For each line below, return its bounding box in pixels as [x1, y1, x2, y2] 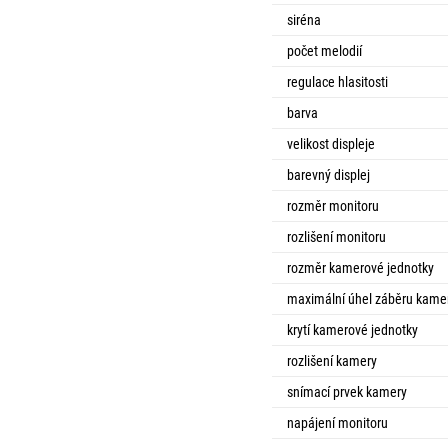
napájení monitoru [287, 415, 388, 431]
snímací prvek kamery [287, 384, 407, 400]
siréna [287, 12, 321, 28]
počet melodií [287, 43, 362, 59]
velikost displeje [287, 136, 375, 152]
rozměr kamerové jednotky [287, 260, 434, 276]
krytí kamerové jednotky [287, 322, 418, 338]
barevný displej [287, 167, 370, 183]
